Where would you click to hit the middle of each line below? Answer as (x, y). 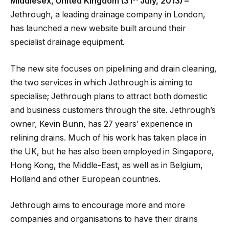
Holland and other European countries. (85, 179)
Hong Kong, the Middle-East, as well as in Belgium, (107, 165)
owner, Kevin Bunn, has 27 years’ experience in (101, 124)
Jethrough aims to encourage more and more (98, 205)
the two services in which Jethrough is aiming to (101, 82)
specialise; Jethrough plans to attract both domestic (109, 96)
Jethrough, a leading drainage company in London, (108, 15)
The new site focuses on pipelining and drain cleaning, (113, 68)
